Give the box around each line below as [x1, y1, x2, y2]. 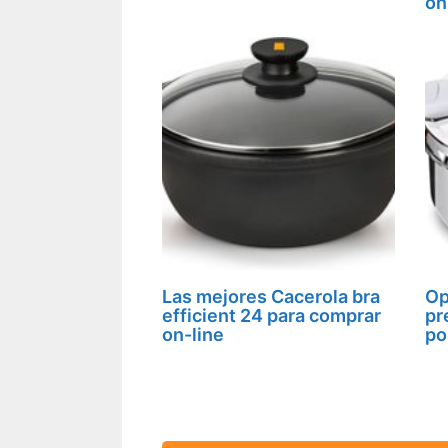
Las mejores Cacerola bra [162, 285, 380, 307]
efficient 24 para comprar [162, 304, 381, 326]
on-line [162, 323, 224, 345]
